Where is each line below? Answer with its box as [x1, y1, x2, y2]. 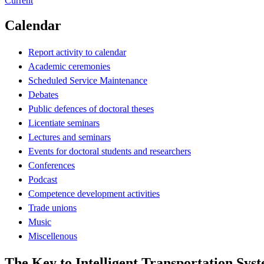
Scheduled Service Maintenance [28, 75, 147, 85]
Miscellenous [28, 230, 77, 241]
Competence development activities [28, 188, 160, 199]
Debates [28, 89, 58, 100]
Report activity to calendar [28, 47, 126, 57]
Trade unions [28, 202, 77, 213]
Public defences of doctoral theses [28, 103, 154, 114]
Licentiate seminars [28, 117, 100, 128]
